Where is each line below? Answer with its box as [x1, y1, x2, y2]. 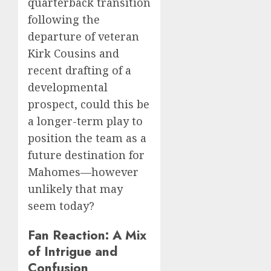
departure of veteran [28, 29, 139, 44]
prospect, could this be [28, 97, 149, 112]
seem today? [28, 198, 94, 214]
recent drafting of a [28, 63, 131, 78]
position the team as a [28, 131, 146, 146]
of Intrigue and [28, 242, 117, 261]
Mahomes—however [28, 165, 139, 180]
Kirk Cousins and [28, 46, 119, 61]
